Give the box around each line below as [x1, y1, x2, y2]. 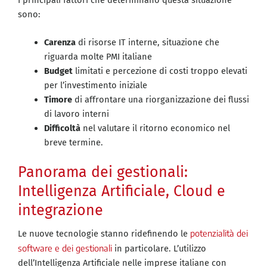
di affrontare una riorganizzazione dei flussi [72, 94, 249, 105]
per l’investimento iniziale [44, 80, 147, 91]
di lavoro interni [44, 108, 109, 120]
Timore [44, 94, 72, 105]
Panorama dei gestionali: [18, 163, 188, 182]
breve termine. [44, 137, 103, 148]
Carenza [44, 37, 76, 48]
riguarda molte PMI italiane [44, 51, 152, 63]
